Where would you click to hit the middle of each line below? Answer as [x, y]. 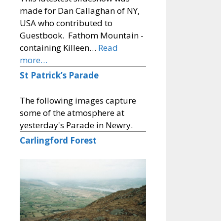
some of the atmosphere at [72, 112]
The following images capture [78, 100]
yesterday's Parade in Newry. [76, 125]
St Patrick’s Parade [59, 75]
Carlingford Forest [58, 140]
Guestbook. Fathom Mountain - [82, 36]
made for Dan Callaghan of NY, [80, 11]
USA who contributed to [66, 23]
